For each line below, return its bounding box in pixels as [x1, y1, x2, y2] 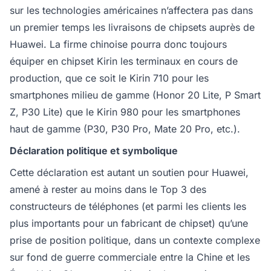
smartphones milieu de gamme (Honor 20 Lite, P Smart [10, 89, 261, 101]
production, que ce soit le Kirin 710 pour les [10, 72, 209, 84]
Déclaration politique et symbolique [10, 145, 178, 157]
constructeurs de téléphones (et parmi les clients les [10, 200, 246, 212]
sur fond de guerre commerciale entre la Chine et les [10, 251, 250, 263]
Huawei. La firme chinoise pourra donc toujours [10, 38, 227, 50]
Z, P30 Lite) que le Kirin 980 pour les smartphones [10, 106, 240, 118]
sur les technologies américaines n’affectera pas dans [10, 4, 253, 16]
